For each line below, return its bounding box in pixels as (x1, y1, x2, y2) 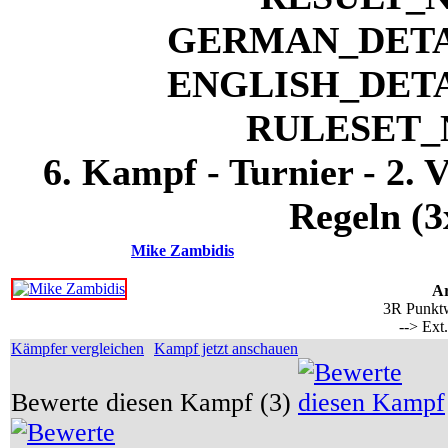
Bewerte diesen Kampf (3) (11, 388, 298, 417)
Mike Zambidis (131, 242, 234, 259)
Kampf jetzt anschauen (154, 340, 298, 357)
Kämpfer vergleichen (11, 340, 144, 357)
